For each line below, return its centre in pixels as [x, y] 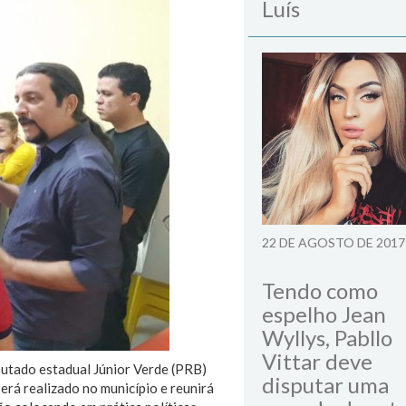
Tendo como [320, 290]
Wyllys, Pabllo [327, 338]
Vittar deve [317, 361]
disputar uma [325, 385]
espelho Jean [324, 314]
